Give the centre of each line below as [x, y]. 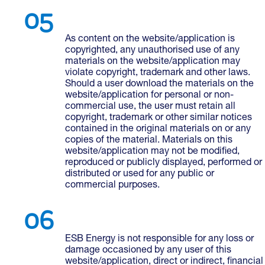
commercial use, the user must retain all [150, 107]
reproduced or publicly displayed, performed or [164, 163]
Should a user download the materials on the [159, 85]
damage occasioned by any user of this [148, 251]
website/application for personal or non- [149, 96]
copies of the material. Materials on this [149, 141]
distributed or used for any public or [140, 174]
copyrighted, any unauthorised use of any [152, 51]
